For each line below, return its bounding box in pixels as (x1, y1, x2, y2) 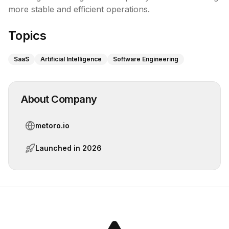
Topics (8, 28, 47, 43)
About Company (21, 93, 97, 105)
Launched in (35, 144, 82, 152)
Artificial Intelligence (40, 55, 102, 63)
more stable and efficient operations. (8, 4, 150, 14)
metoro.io (35, 121, 70, 130)
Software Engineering (113, 55, 178, 63)
